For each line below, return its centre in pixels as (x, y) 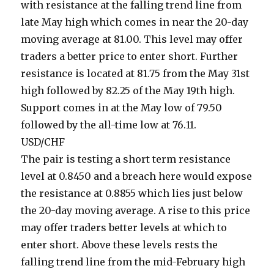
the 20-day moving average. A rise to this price (136, 211)
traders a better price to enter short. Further (130, 57)
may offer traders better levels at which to (124, 228)
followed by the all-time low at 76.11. (109, 125)
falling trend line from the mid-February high (133, 262)
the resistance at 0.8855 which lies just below (132, 194)
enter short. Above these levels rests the (120, 245)
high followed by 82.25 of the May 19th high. (128, 91)
